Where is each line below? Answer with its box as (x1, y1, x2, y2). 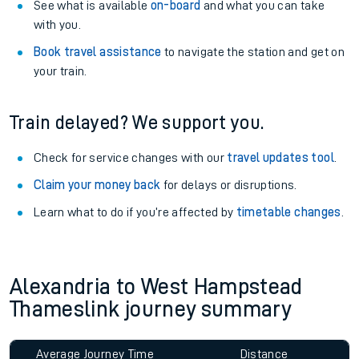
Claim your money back (34, 179, 161, 192)
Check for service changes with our (34, 151, 228, 164)
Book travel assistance (34, 46, 162, 58)
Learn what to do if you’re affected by (34, 206, 236, 219)
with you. (34, 18, 82, 31)
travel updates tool (227, 151, 334, 164)
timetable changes (236, 206, 341, 219)
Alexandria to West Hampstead (10, 276, 303, 298)
